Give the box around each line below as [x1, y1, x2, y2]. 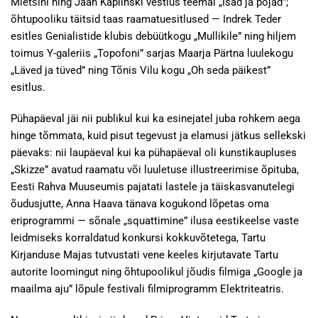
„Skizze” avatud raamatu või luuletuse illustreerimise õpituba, [11, 163, 299, 176]
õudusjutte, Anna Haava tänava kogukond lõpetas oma [11, 197, 269, 210]
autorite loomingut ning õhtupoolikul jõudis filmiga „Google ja [11, 265, 302, 278]
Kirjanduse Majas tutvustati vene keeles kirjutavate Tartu [11, 248, 278, 261]
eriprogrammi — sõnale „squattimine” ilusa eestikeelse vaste [11, 214, 299, 227]
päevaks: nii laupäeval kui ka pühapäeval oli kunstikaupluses [11, 146, 297, 159]
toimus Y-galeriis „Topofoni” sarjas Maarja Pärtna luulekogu [11, 47, 293, 60]
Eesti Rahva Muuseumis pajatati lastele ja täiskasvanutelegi [11, 180, 295, 193]
